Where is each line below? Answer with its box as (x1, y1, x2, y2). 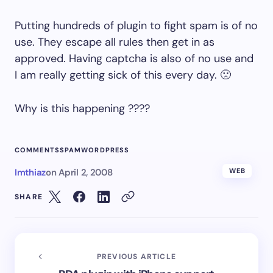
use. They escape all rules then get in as (15, 35, 214, 50)
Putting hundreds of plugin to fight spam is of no (15, 18, 258, 34)
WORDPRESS (81, 146, 130, 155)
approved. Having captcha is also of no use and (15, 51, 253, 66)
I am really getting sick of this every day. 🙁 (15, 68, 231, 83)
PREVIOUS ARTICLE (96, 252, 177, 262)
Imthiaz (15, 166, 46, 179)
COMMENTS (15, 146, 60, 155)
